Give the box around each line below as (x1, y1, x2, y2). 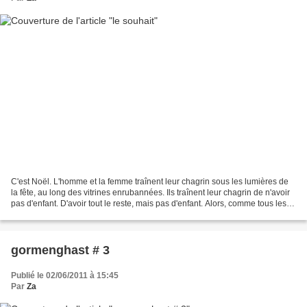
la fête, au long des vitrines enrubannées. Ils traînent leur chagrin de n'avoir (11, 187, 290, 197)
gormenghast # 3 (11, 243, 110, 257)
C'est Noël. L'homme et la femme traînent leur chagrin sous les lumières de (11, 176, 288, 186)
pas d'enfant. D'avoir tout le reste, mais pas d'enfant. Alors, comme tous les (11, 198, 286, 208)
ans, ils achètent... (11, 209, 77, 219)
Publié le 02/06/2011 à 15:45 (11, 270, 119, 280)
